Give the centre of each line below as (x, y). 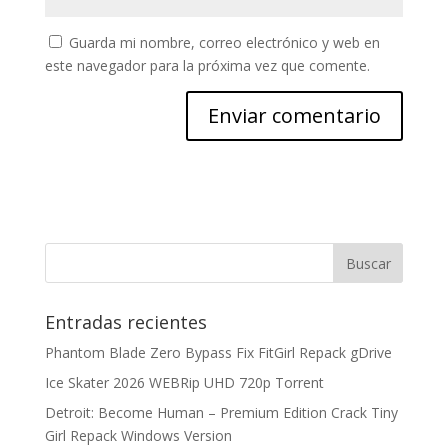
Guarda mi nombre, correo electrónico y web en (224, 42)
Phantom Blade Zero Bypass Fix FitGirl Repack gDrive (218, 352)
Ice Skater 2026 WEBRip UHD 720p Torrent (184, 382)
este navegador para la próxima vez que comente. (207, 65)
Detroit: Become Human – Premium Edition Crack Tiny (221, 412)
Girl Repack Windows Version (138, 435)
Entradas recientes (125, 322)
